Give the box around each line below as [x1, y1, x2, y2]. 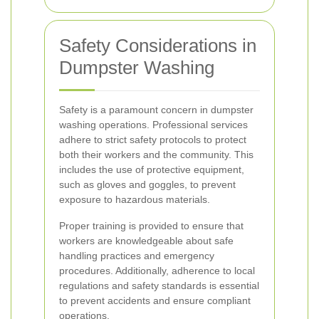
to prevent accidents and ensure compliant [59, 295, 251, 306]
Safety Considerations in [59, 35, 256, 56]
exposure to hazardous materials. [59, 194, 210, 205]
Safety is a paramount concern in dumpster [59, 104, 253, 115]
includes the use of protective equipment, [59, 164, 244, 175]
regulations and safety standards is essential [59, 280, 259, 291]
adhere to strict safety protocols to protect [59, 134, 246, 145]
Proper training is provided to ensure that [59, 220, 244, 231]
